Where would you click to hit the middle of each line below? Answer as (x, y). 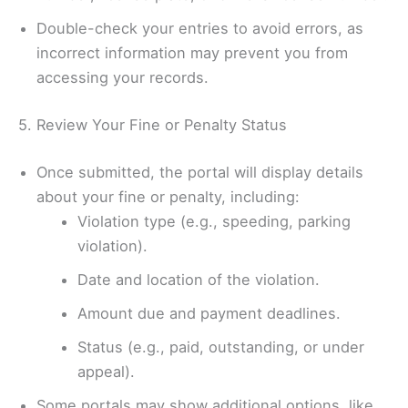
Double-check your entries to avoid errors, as (200, 29)
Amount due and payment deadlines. (209, 313)
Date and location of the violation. (198, 279)
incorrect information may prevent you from (192, 53)
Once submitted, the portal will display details (200, 172)
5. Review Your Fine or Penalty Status (153, 124)
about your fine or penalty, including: (168, 196)
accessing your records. (122, 78)
